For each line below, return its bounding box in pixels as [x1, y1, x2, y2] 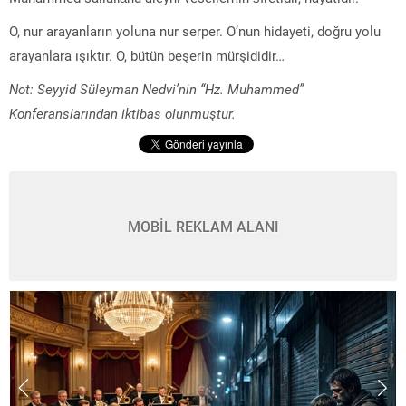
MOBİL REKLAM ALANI [127, 216, 279, 236]
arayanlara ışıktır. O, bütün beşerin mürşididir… [9, 45, 285, 64]
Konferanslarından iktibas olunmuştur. [9, 103, 236, 122]
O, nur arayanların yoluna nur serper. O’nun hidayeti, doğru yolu [9, 21, 381, 40]
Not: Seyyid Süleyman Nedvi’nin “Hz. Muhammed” [9, 79, 304, 98]
